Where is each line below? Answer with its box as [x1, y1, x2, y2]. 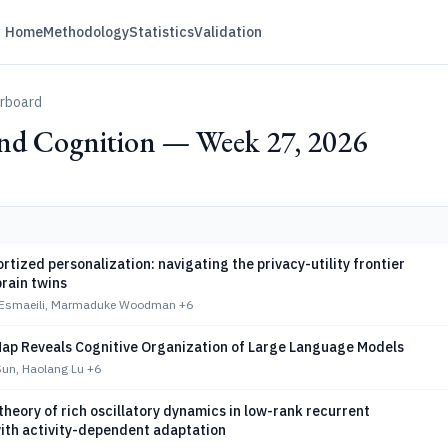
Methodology [42, 23, 129, 41]
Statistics [128, 23, 194, 41]
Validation [193, 23, 262, 41]
